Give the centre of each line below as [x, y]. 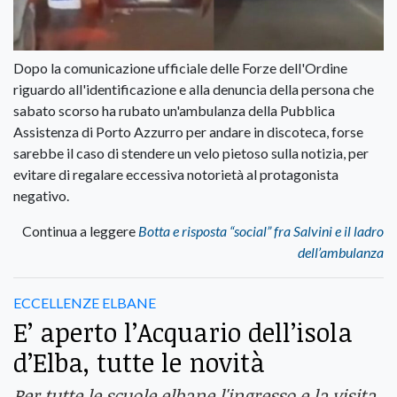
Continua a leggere [80, 231]
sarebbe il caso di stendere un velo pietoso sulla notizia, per [191, 153]
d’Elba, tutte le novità [139, 362]
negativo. [41, 196]
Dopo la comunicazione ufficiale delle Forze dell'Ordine [180, 68]
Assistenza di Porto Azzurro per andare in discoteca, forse [188, 132]
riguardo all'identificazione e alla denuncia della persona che [194, 90]
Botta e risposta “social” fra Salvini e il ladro [261, 231]
